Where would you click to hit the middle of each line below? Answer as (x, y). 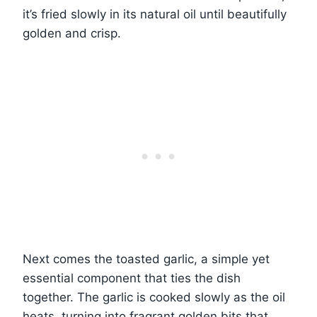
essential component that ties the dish (132, 278)
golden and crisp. (72, 34)
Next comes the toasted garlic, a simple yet (146, 259)
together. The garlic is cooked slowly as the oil (154, 298)
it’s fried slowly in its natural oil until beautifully (155, 15)
